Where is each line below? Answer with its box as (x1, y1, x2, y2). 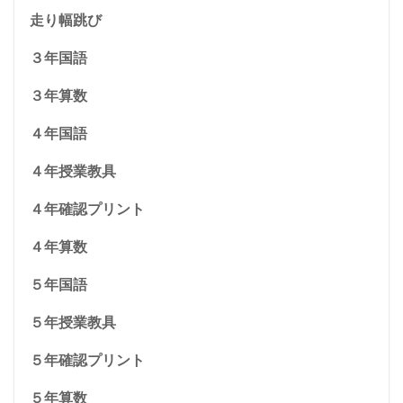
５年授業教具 (30, 314, 116, 330)
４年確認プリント (30, 201, 145, 217)
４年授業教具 (30, 163, 116, 179)
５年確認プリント (30, 352, 145, 368)
